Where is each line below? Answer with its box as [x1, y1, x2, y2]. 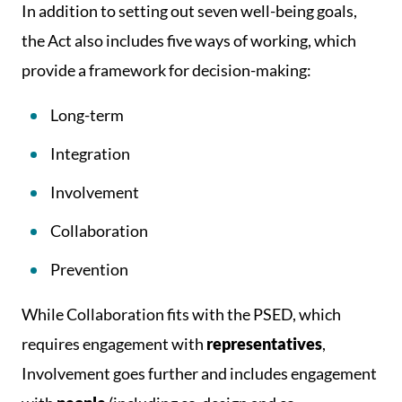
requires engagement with [22, 334, 206, 354]
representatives [206, 334, 322, 354]
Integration [50, 144, 130, 163]
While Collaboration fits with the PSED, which [22, 304, 341, 324]
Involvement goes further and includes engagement [22, 363, 377, 383]
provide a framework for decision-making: [22, 60, 311, 80]
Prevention [50, 259, 128, 279]
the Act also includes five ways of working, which [22, 31, 356, 50]
